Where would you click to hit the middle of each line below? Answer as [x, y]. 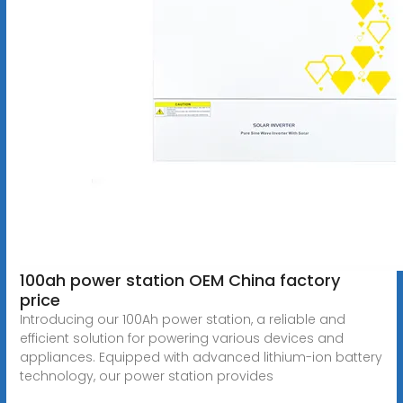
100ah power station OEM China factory [179, 280]
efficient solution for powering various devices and [181, 338]
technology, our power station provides [146, 376]
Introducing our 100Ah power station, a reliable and [182, 319]
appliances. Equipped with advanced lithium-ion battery [201, 357]
